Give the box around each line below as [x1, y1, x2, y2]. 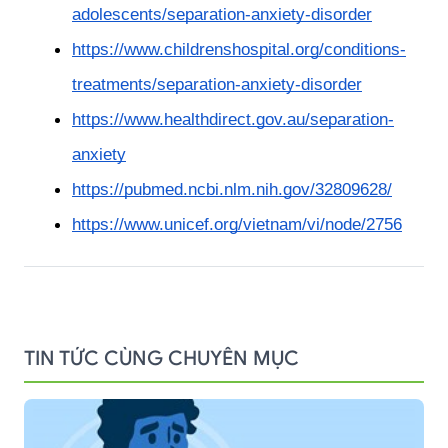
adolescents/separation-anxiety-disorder [72, 4, 372, 25]
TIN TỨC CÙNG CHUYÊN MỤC [24, 346, 299, 372]
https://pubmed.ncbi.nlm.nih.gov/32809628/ [72, 179, 392, 200]
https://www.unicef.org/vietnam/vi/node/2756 [72, 214, 402, 235]
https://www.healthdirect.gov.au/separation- [72, 109, 394, 130]
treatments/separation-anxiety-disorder [72, 74, 362, 95]
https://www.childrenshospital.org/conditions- [72, 39, 406, 60]
